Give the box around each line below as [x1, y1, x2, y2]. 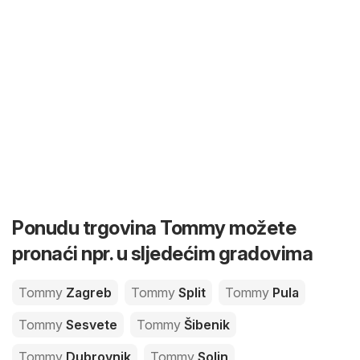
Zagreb [63, 284, 112, 301]
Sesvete [63, 316, 117, 333]
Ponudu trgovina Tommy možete [12, 215, 296, 239]
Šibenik [181, 316, 230, 333]
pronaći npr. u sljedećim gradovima [12, 241, 313, 265]
